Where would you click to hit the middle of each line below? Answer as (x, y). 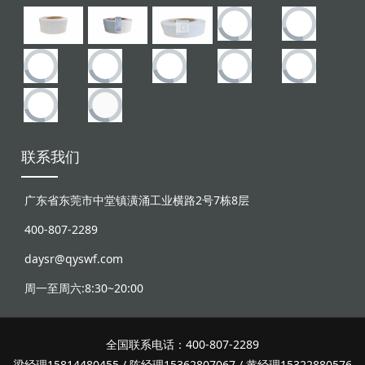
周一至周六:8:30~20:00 (83, 291)
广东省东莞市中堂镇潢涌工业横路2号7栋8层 (136, 203)
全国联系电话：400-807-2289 (182, 347)
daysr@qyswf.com (73, 262)
